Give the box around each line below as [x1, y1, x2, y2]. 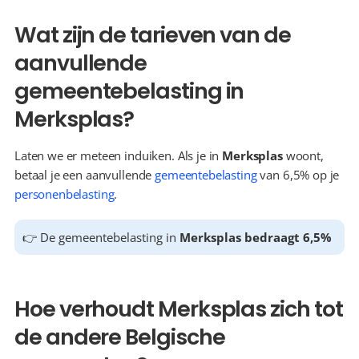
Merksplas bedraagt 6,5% [179, 229, 332, 245]
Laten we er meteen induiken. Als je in [14, 147, 223, 163]
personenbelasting [14, 186, 115, 202]
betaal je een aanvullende [14, 167, 155, 183]
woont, [282, 147, 324, 163]
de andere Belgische [14, 322, 225, 352]
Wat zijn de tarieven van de [14, 20, 291, 50]
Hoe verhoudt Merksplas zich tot [14, 294, 343, 324]
